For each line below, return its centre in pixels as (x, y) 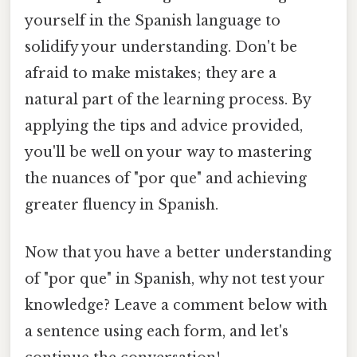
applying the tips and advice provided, (164, 126)
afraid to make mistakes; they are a (151, 74)
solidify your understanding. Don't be (161, 47)
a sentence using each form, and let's (157, 331)
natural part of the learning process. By (168, 100)
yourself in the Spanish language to (153, 21)
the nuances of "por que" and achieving (166, 179)
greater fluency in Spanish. (122, 205)
